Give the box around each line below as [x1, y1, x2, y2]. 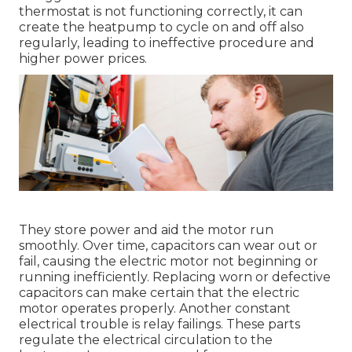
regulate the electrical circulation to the [19, 332, 273, 347]
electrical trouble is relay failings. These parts [19, 316, 300, 332]
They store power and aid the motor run [19, 222, 273, 237]
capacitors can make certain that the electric [19, 284, 299, 300]
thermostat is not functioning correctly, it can [19, 4, 302, 20]
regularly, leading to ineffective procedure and [19, 35, 314, 51]
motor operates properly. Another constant [19, 300, 291, 316]
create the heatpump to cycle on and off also [19, 20, 304, 35]
